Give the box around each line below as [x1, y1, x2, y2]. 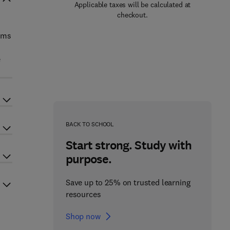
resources [65, 189, 101, 199]
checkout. [117, 10, 148, 20]
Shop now [65, 211, 101, 221]
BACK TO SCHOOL [65, 120, 114, 128]
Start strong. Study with [65, 137, 191, 154]
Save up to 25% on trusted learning [65, 177, 190, 187]
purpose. [65, 151, 112, 167]
